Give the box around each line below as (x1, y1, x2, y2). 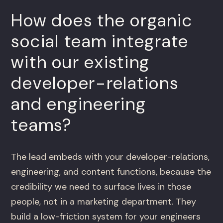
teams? (11, 113, 72, 137)
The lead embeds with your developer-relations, (11, 151, 210, 163)
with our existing (11, 51, 150, 74)
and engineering (11, 93, 146, 116)
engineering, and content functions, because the (11, 166, 212, 178)
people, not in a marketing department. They (11, 196, 197, 208)
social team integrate (11, 30, 189, 53)
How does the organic (11, 9, 193, 32)
